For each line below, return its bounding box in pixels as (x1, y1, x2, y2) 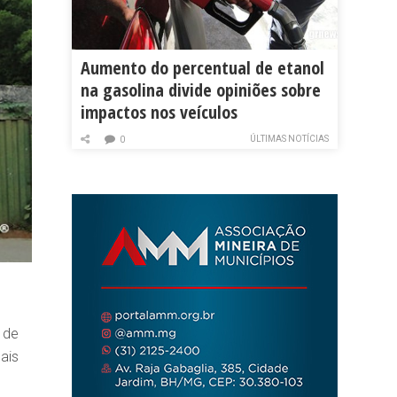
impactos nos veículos (81, 100, 237, 125)
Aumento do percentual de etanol (81, 56, 324, 81)
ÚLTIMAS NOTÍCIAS (250, 134, 329, 144)
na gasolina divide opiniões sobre (81, 78, 321, 103)
